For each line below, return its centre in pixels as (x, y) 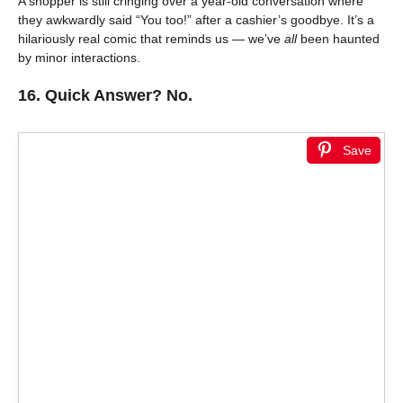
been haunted (338, 38)
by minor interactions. (79, 57)
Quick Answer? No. (119, 95)
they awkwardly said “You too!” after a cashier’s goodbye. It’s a (196, 19)
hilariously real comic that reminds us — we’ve (151, 38)
